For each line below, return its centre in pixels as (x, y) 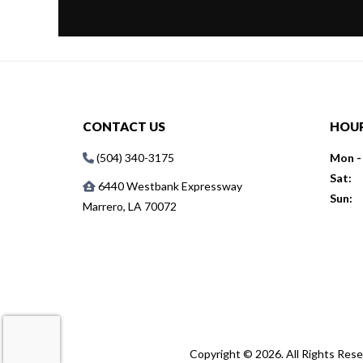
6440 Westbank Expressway (170, 186)
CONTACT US (124, 126)
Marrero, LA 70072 (130, 206)
